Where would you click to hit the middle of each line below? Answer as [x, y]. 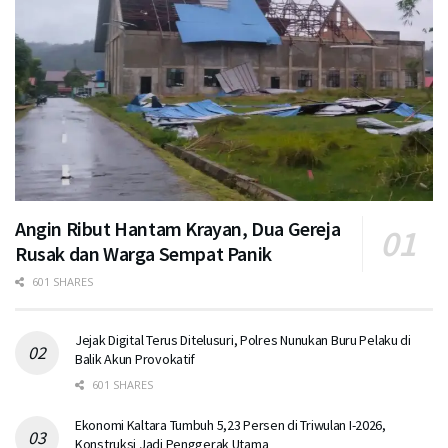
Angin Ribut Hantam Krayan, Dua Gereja [178, 228]
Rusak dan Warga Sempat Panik [143, 253]
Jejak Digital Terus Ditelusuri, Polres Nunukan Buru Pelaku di [243, 339]
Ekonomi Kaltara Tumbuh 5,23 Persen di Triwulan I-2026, [230, 424]
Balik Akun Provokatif [135, 358]
